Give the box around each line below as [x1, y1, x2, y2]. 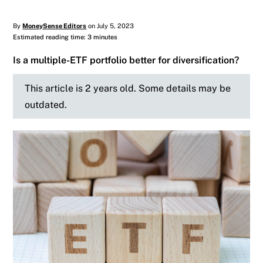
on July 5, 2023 [86, 22, 134, 30]
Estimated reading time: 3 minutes [13, 33, 118, 41]
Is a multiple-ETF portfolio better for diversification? [13, 54, 240, 66]
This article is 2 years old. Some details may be [25, 82, 231, 95]
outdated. [25, 99, 68, 111]
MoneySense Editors [22, 22, 87, 30]
